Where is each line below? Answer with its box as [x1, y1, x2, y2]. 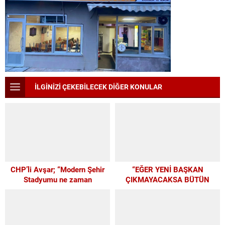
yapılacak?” [38, 184, 77, 195]
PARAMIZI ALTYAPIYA [130, 184, 205, 195]
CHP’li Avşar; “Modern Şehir [11, 164, 104, 175]
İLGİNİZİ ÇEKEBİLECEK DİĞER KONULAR [35, 81, 162, 91]
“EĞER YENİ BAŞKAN [132, 164, 203, 175]
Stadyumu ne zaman [23, 174, 92, 185]
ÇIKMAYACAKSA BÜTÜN [126, 174, 209, 185]
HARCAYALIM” [143, 194, 192, 205]
